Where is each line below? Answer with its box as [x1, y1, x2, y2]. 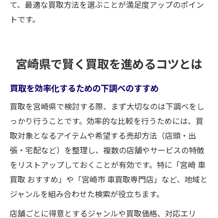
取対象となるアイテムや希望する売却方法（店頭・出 [10, 129, 196, 141]
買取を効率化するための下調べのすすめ [10, 81, 159, 94]
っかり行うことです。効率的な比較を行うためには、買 [10, 114, 203, 127]
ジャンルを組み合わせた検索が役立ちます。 [10, 187, 164, 200]
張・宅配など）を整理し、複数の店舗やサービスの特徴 [10, 144, 204, 156]
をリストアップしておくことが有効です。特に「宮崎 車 [10, 158, 205, 170]
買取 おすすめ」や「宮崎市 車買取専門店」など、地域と [10, 173, 208, 185]
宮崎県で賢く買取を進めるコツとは [16, 54, 202, 72]
